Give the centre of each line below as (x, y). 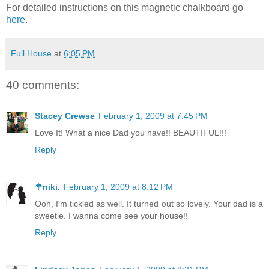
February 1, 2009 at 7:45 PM (153, 116)
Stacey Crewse (65, 116)
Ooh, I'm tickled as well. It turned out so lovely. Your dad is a (149, 204)
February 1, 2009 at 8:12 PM (118, 187)
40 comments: (43, 85)
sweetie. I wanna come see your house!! (111, 216)
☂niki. (47, 187)
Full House (31, 53)
